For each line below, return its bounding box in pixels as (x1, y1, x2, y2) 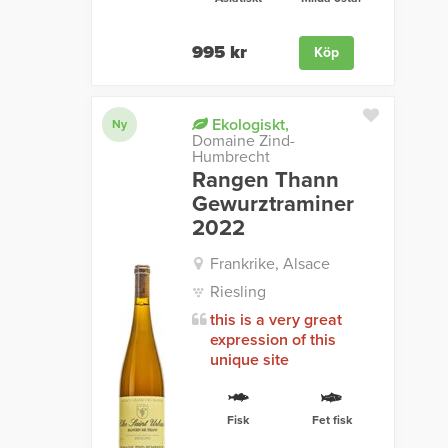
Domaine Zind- (191, 131, 295, 152)
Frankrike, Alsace (209, 254, 330, 275)
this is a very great (209, 310, 342, 331)
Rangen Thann (191, 167, 339, 194)
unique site (209, 350, 289, 371)
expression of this (209, 330, 336, 351)
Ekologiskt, (207, 115, 289, 136)
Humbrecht (191, 147, 270, 168)
